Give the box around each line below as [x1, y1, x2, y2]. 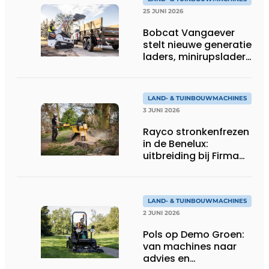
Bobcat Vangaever [143, 25, 235, 40]
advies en [143, 251, 190, 265]
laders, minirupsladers [143, 49, 251, 64]
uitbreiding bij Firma [143, 148, 239, 163]
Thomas [143, 160, 183, 175]
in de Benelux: [143, 136, 208, 151]
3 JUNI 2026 [143, 106, 180, 114]
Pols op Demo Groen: [143, 227, 244, 241]
